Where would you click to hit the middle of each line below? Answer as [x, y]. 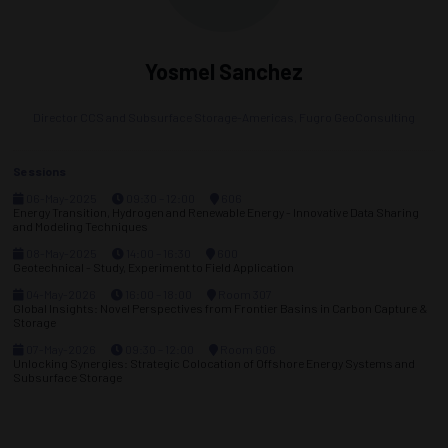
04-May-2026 [60, 294]
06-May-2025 [60, 198]
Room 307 [244, 294]
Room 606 [247, 349]
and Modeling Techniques [80, 226]
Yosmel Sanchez [224, 71]
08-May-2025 [60, 253]
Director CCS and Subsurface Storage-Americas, [166, 117]
